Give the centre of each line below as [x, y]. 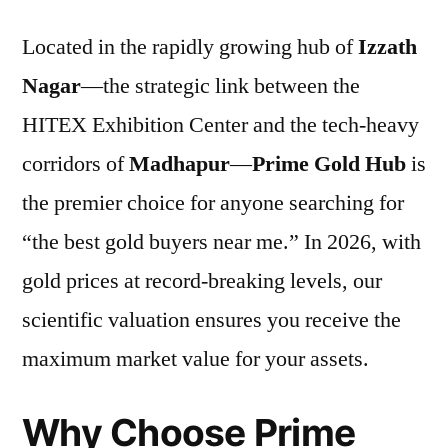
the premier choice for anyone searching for [213, 202]
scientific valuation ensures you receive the [211, 319]
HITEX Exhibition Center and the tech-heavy [220, 124]
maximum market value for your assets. [195, 358]
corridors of [75, 163]
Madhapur [179, 163]
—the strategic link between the [220, 85]
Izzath [387, 46]
